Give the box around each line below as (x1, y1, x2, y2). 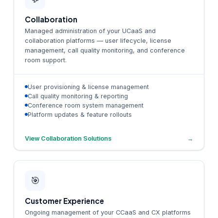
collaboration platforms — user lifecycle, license (25, 36, 171, 44)
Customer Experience (25, 196, 104, 205)
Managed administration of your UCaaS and (25, 27, 156, 35)
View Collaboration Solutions (25, 134, 111, 142)
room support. (25, 56, 67, 64)
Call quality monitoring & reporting (28, 92, 128, 100)
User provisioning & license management (28, 83, 149, 91)
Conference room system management (28, 101, 144, 109)
